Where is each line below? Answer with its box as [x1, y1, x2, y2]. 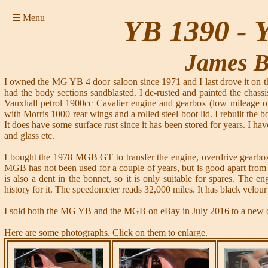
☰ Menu [12, 13, 45, 23]
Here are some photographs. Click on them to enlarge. [4, 227, 208, 237]
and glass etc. [4, 130, 54, 141]
